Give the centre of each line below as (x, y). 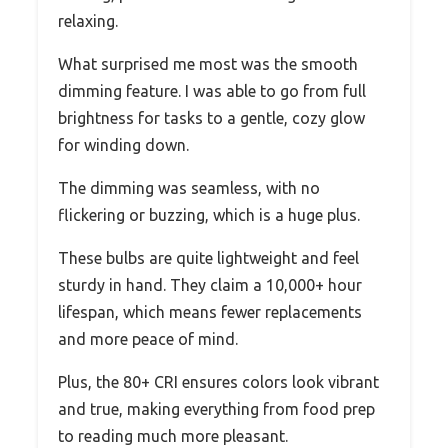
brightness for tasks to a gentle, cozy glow (211, 117)
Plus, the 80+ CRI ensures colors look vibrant (218, 381)
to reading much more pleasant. (173, 435)
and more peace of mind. (148, 338)
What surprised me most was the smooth (208, 63)
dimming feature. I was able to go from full (212, 90)
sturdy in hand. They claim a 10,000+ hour (210, 284)
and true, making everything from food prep (216, 408)
